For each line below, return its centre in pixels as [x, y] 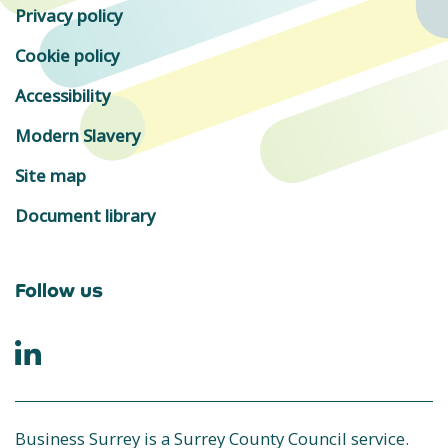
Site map [50, 175]
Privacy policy [69, 15]
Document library [85, 215]
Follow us [59, 290]
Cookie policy [67, 55]
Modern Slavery [78, 135]
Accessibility [63, 95]
